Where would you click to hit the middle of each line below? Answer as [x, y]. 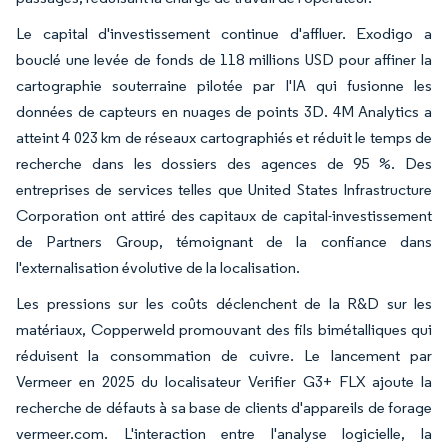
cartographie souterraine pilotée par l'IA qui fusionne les [224, 85]
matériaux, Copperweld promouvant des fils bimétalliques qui [224, 329]
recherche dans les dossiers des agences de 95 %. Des [224, 163]
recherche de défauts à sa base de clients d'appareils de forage [224, 407]
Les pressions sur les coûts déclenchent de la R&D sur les [224, 303]
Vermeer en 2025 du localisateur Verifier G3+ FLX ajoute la [224, 381]
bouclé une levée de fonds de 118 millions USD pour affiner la [224, 59]
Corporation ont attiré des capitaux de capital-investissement [224, 215]
